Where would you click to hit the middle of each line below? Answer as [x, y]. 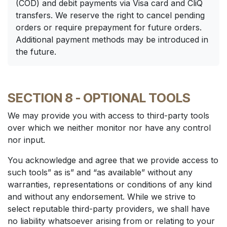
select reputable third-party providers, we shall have [109, 209]
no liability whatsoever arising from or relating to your [111, 221]
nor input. [26, 140]
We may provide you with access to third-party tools [108, 116]
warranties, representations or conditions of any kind [110, 184]
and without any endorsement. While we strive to [102, 197]
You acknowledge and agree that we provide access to [113, 160]
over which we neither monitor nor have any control [109, 128]
